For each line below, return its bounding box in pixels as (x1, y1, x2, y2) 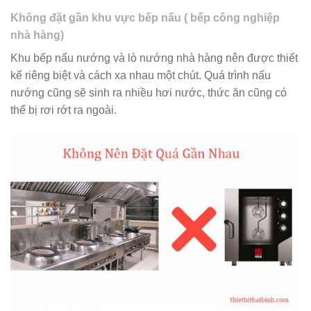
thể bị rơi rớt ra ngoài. (10, 104, 117, 117)
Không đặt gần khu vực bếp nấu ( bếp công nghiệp (10, 12, 280, 24)
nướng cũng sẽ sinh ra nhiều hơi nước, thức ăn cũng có (10, 87, 287, 99)
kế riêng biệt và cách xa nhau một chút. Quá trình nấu (10, 69, 271, 82)
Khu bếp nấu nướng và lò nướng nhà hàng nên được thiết (10, 52, 298, 65)
